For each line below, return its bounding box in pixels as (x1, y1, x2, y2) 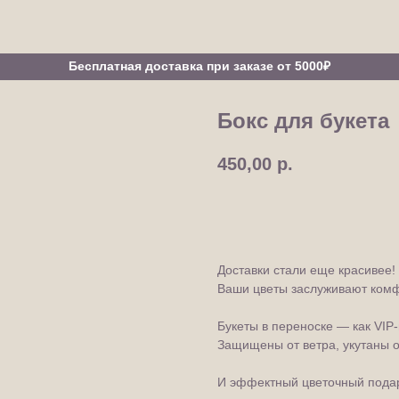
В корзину (245, 207, 302, 222)
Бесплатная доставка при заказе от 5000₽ (69, 59, 330, 73)
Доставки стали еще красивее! (217, 263, 395, 278)
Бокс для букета (217, 109, 389, 133)
